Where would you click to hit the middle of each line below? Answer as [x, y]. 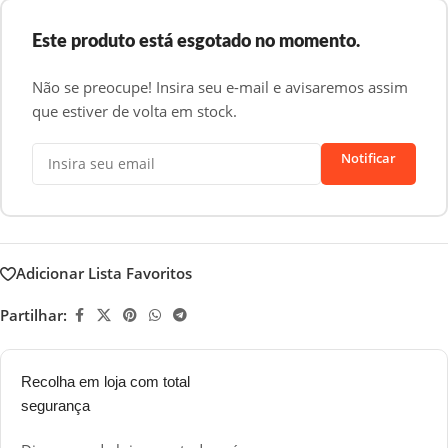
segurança [55, 405]
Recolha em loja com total [105, 381]
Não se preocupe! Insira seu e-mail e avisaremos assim [220, 86]
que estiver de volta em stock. [134, 110]
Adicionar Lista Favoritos [104, 273]
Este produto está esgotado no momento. [196, 41]
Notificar [368, 157]
